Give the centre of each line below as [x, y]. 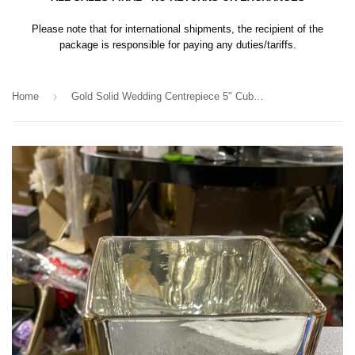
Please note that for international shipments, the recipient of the [177, 29]
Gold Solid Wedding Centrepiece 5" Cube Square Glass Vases [259, 96]
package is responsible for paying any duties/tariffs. [177, 45]
